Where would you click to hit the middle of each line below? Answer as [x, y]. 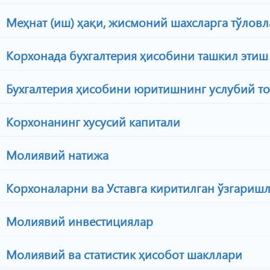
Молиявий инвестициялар [78, 221]
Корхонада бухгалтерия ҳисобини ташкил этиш [136, 55]
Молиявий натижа [56, 154]
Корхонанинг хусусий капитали [92, 121]
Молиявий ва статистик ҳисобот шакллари [123, 254]
